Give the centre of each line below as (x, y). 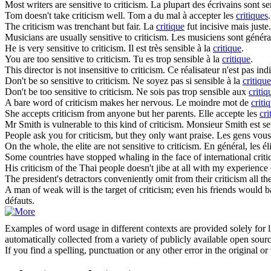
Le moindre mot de (214, 102)
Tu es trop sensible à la (178, 59)
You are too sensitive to (51, 59)
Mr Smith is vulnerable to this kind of (77, 124)
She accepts (28, 113)
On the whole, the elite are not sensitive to (86, 146)
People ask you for (42, 135)
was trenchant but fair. (98, 26)
